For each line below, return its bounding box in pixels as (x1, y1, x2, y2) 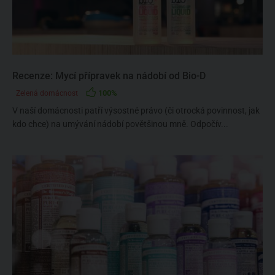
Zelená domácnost (16, 89, 78, 98)
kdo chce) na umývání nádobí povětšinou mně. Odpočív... (12, 119, 228, 129)
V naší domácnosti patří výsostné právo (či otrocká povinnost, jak (12, 106, 260, 115)
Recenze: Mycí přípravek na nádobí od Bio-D (12, 70, 206, 82)
